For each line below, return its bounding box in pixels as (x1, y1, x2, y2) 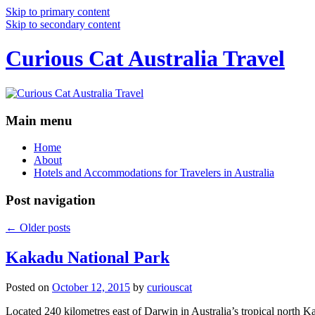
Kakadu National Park (6, 247, 169, 266)
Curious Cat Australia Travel (6, 46, 285, 72)
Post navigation (6, 193, 96, 208)
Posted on (6, 281, 52, 293)
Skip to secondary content (6, 18, 120, 30)
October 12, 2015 (52, 281, 130, 293)
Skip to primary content (6, 6, 110, 18)
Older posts (17, 221, 70, 233)
